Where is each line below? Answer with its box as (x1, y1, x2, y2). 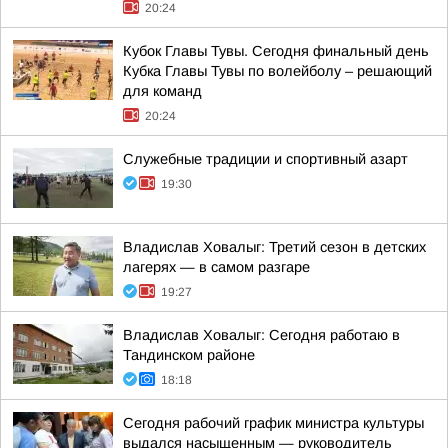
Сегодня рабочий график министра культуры (123, 415, 424, 431)
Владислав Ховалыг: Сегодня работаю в (123, 327, 400, 343)
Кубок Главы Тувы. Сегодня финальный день (123, 43, 429, 59)
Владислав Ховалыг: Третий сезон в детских (123, 239, 426, 255)
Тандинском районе (123, 347, 255, 363)
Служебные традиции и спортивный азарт (123, 151, 408, 167)
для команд (123, 83, 202, 99)
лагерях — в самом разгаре (123, 259, 310, 275)
